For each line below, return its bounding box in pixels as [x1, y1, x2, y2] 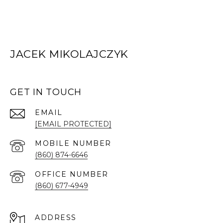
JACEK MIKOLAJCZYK [10, 47, 128, 60]
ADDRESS [35, 213, 77, 222]
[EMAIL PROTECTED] [35, 119, 111, 128]
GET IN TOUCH [10, 86, 82, 98]
